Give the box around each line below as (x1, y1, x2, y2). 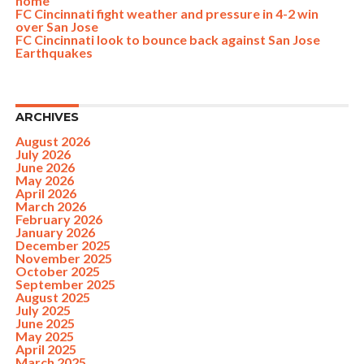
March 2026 (15, 198, 86, 214)
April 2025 (15, 341, 76, 357)
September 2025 (15, 276, 115, 292)
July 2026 (15, 146, 71, 162)
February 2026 (15, 211, 102, 227)
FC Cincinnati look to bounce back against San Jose (15, 32, 320, 47)
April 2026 (15, 185, 76, 201)
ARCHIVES (15, 110, 79, 124)
